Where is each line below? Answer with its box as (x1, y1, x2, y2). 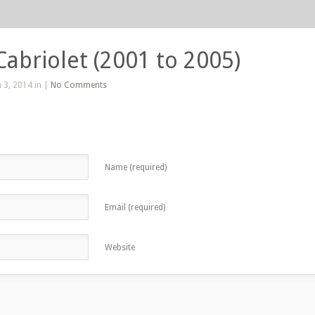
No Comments (51, 80, 107, 90)
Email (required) (105, 202, 165, 212)
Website (105, 243, 135, 252)
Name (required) (105, 162, 167, 172)
